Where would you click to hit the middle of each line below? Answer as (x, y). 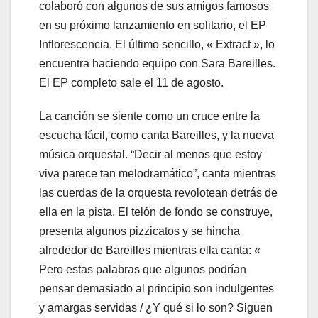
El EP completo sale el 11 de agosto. (131, 83)
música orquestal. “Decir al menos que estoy (150, 155)
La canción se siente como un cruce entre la (149, 116)
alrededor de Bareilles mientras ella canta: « (150, 251)
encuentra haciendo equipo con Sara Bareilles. (157, 64)
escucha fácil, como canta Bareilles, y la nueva (157, 136)
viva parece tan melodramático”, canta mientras (158, 174)
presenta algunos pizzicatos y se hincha (139, 231)
